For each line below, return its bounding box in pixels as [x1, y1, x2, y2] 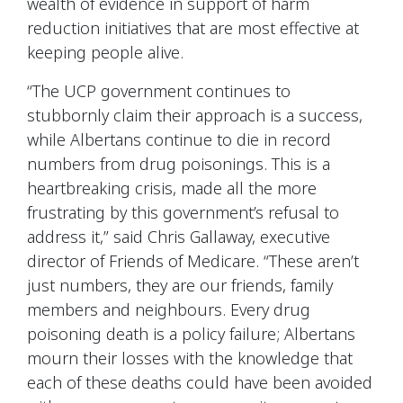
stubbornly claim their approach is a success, [27, 103, 363, 126]
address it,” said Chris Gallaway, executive [27, 225, 330, 247]
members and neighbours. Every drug [27, 298, 310, 320]
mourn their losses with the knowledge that [27, 346, 353, 369]
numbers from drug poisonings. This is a [27, 152, 330, 175]
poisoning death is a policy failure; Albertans [27, 322, 355, 345]
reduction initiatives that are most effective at [27, 16, 359, 39]
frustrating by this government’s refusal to [27, 201, 339, 223]
